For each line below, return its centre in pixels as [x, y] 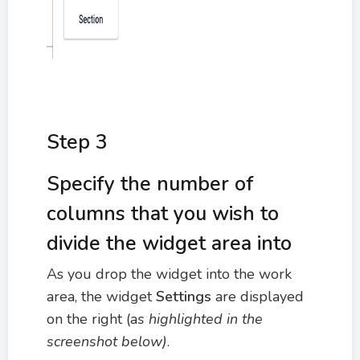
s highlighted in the [200, 319]
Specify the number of [150, 184]
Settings [186, 297]
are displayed [260, 297]
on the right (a [92, 319]
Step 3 [77, 142]
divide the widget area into [169, 243]
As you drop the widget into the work [169, 274]
